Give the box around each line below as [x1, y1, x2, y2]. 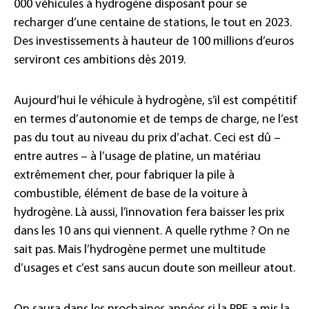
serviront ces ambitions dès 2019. [14, 54, 186, 68]
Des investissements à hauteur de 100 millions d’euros [14, 35, 294, 49]
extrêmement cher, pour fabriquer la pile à [14, 169, 235, 183]
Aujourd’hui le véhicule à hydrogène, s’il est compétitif [14, 94, 297, 108]
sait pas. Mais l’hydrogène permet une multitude [14, 243, 266, 257]
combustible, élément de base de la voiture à [14, 188, 248, 201]
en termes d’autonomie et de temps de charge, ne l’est [14, 113, 299, 127]
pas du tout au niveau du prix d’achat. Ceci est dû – [14, 132, 281, 146]
